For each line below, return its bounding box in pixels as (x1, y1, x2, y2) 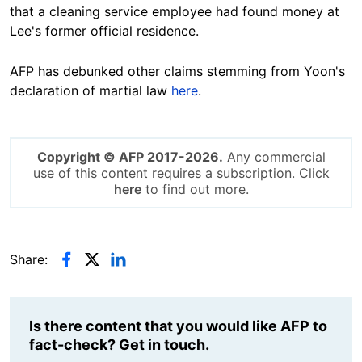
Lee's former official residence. (10, 22, 199, 39)
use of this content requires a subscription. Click (32, 164, 330, 181)
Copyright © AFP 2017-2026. (36, 148, 223, 165)
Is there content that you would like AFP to (29, 317, 327, 335)
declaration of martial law (10, 82, 171, 99)
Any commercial (222, 148, 326, 165)
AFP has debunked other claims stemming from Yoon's (10, 62, 345, 79)
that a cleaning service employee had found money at (10, 2, 339, 19)
